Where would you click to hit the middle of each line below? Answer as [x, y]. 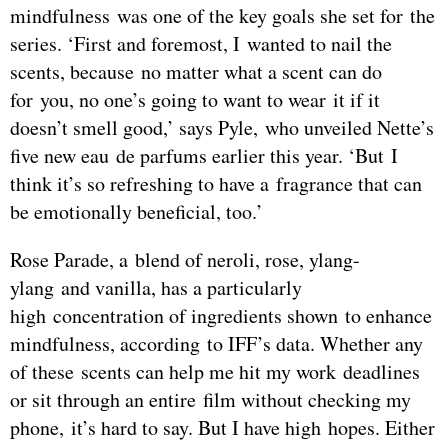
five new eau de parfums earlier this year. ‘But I [204, 156]
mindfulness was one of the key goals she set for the [222, 16]
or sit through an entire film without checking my [210, 400]
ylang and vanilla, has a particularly [156, 288]
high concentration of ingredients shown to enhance [221, 316]
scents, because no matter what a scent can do [196, 72]
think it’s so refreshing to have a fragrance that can [216, 184]
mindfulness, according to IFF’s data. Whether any [216, 344]
